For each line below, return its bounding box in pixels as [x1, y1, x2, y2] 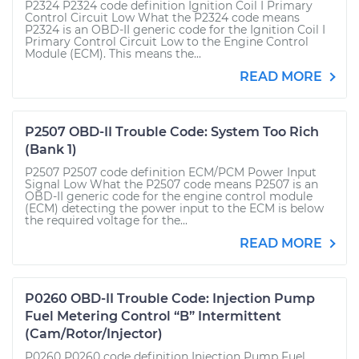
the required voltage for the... [25, 213, 188, 228]
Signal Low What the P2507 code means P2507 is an [25, 177, 318, 192]
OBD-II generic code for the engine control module [25, 189, 313, 204]
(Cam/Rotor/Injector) [25, 326, 163, 342]
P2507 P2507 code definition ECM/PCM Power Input [25, 165, 317, 180]
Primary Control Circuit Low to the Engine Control [25, 34, 309, 50]
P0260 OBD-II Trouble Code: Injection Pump [25, 291, 315, 307]
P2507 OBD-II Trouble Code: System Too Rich [25, 124, 319, 140]
